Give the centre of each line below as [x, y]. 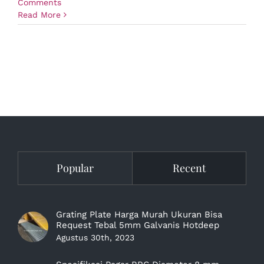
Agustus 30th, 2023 [95, 237]
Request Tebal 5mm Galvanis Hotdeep [138, 225]
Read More [39, 15]
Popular [75, 168]
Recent [189, 168]
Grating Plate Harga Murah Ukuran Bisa [139, 214]
